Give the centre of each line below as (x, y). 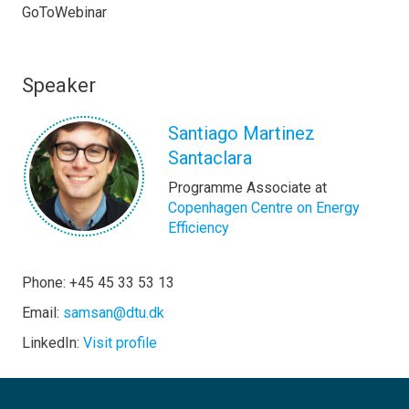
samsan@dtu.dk (114, 313)
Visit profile (120, 343)
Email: (42, 313)
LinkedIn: (52, 343)
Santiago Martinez (241, 133)
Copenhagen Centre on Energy (264, 208)
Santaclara (210, 158)
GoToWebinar (64, 12)
